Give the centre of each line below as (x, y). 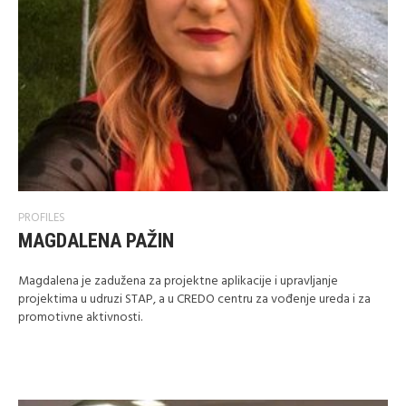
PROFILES (42, 218)
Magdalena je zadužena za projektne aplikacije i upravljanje (178, 281)
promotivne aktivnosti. (80, 318)
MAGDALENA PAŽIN (96, 241)
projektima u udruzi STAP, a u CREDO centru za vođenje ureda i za (194, 300)
